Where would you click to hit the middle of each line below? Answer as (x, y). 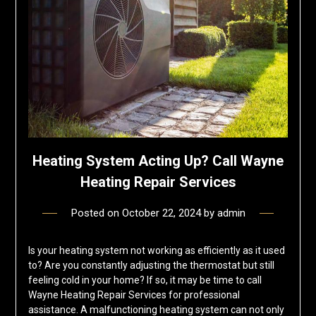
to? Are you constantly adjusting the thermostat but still (151, 266)
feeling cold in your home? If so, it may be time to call (145, 280)
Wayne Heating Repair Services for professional (134, 295)
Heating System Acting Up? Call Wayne (158, 161)
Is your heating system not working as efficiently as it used (156, 251)
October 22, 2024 (161, 213)
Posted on (96, 213)
